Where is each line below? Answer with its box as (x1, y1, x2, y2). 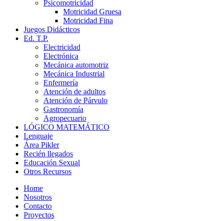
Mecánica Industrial (43, 70, 105, 78)
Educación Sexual (24, 158, 80, 167)
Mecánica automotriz (43, 61, 109, 69)
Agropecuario (43, 114, 86, 122)
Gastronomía (43, 105, 83, 113)
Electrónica (43, 52, 78, 60)
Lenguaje (24, 132, 53, 140)
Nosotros (24, 193, 52, 201)
